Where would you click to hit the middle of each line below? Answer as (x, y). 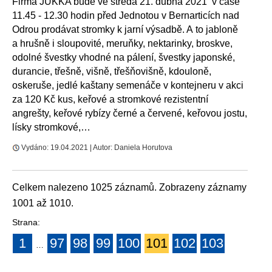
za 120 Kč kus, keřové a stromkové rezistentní (110, 100)
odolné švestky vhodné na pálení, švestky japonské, (124, 58)
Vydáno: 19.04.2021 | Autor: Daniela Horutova (97, 148)
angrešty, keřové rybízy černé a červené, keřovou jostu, (130, 114)
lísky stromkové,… (51, 127)
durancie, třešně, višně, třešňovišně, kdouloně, (112, 72)
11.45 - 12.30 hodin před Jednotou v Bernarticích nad (126, 16)
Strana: (26, 223)
